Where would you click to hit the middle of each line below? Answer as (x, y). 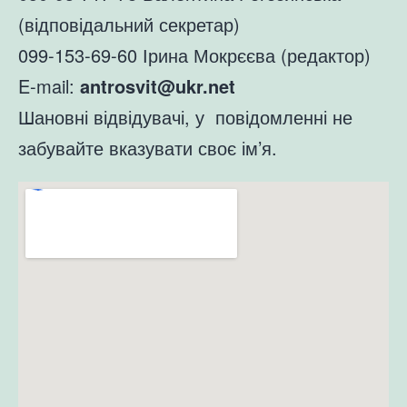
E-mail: (49, 85)
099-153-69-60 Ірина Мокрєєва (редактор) (194, 55)
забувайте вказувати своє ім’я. (148, 147)
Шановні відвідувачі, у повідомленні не (185, 116)
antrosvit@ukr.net (158, 85)
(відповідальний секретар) (129, 24)
